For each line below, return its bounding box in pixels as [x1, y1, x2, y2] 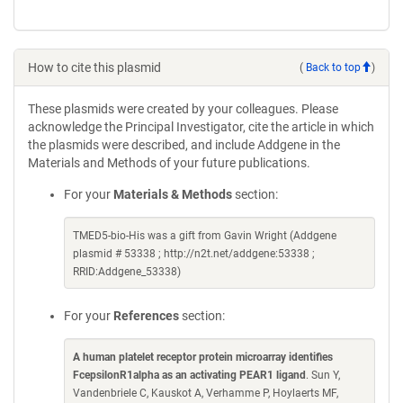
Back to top [306, 60, 361, 74]
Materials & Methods [113, 187, 232, 201]
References [113, 309, 179, 323]
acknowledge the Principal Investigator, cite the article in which [28, 120, 374, 134]
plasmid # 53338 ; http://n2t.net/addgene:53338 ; [73, 247, 315, 260]
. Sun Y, [306, 369, 340, 381]
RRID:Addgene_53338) [73, 265, 181, 278]
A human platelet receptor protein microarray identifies [73, 351, 333, 363]
